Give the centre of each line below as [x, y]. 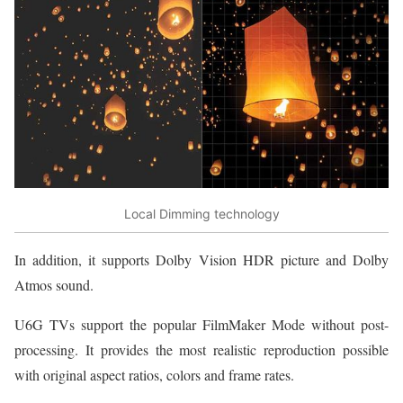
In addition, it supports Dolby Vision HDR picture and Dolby [201, 260]
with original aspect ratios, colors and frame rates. [154, 375]
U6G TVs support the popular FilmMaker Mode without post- [201, 325]
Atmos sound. [54, 285]
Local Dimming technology [201, 213]
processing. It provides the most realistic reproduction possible [201, 350]
